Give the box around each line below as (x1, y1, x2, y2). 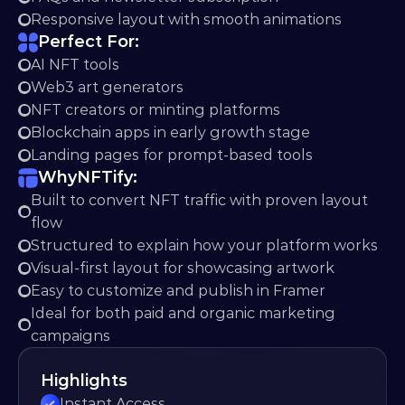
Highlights (41, 371, 127, 391)
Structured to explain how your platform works (31, 237, 378, 254)
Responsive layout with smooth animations (31, 11, 342, 28)
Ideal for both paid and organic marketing (31, 305, 335, 322)
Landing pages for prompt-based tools (31, 146, 313, 164)
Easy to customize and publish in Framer (31, 282, 325, 299)
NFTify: (77, 167, 137, 187)
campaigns (31, 327, 110, 344)
